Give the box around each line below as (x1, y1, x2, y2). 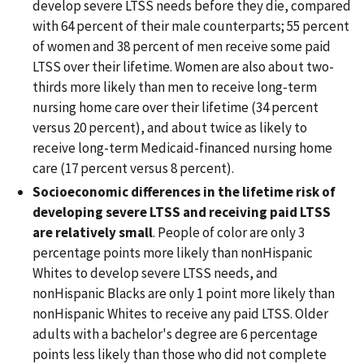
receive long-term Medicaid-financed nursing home (32, 138, 332, 157)
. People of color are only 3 (153, 223, 305, 241)
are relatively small (32, 223, 153, 241)
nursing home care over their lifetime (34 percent (32, 97, 318, 116)
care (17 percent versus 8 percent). (32, 158, 234, 177)
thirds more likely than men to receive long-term (32, 77, 317, 96)
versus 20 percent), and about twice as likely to (32, 118, 307, 136)
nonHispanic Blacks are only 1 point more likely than (32, 284, 335, 302)
